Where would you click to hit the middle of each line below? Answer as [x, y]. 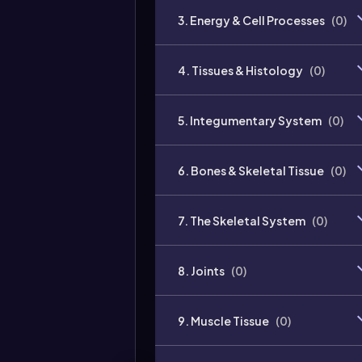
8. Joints [201, 270]
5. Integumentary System [250, 120]
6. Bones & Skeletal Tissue [251, 170]
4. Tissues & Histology [240, 70]
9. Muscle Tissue [223, 320]
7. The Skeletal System [242, 220]
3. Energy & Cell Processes [251, 20]
